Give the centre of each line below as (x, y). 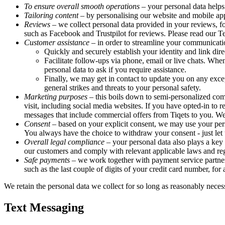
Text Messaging (44, 208)
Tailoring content (51, 16)
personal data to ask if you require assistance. (115, 70)
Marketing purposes (56, 97)
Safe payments (47, 160)
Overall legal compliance (64, 142)
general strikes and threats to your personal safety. (123, 88)
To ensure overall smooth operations (82, 7)
